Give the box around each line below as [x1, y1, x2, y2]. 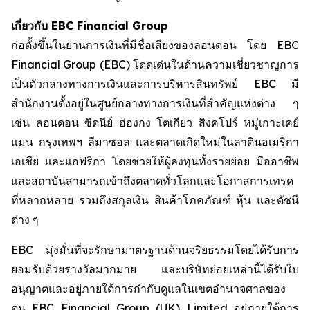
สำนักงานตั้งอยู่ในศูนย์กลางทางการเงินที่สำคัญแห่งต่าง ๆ [11, 96, 299, 110]
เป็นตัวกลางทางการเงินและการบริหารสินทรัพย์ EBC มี [11, 77, 299, 91]
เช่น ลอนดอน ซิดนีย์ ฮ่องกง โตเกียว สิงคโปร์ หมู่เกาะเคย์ [11, 116, 299, 129]
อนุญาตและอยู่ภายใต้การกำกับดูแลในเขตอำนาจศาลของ [11, 282, 286, 295]
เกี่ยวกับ [11, 19, 48, 33]
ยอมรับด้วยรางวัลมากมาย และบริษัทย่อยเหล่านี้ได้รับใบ [11, 262, 299, 276]
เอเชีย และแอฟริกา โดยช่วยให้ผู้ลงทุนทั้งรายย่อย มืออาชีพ [11, 154, 299, 168]
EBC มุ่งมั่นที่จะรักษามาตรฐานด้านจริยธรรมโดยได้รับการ [11, 243, 299, 257]
